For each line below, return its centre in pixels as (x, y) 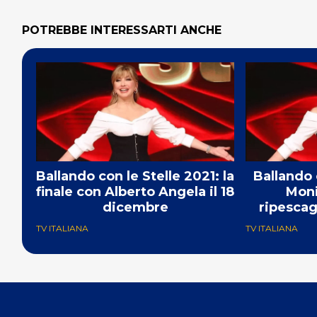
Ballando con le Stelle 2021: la (135, 177)
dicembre (135, 208)
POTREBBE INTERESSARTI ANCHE (122, 30)
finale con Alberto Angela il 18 (135, 192)
